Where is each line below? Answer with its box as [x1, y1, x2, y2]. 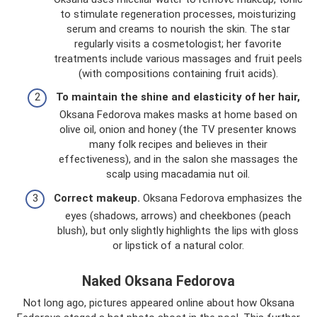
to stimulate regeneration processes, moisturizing [60, 7, 296, 21]
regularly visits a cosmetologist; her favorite [74, 37, 282, 50]
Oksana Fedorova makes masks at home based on [59, 108, 297, 121]
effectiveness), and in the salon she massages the [58, 153, 298, 166]
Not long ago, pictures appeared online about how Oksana [23, 296, 294, 309]
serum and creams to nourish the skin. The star [66, 22, 290, 35]
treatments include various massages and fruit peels [54, 52, 302, 65]
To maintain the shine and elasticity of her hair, [56, 91, 300, 103]
